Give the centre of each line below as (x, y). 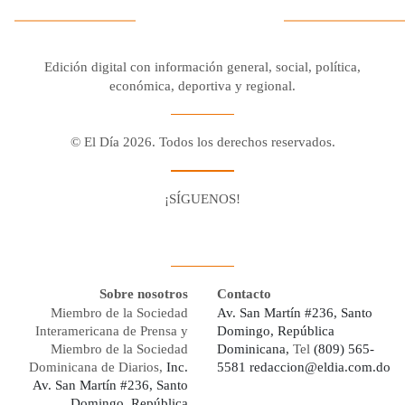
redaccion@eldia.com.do (320, 367)
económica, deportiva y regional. (202, 85)
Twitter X (247, 223)
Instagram (283, 223)
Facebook (179, 223)
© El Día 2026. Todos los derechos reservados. (202, 142)
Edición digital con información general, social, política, (202, 66)
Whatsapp (314, 223)
